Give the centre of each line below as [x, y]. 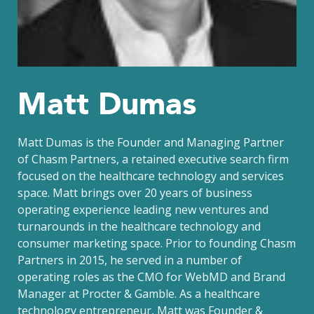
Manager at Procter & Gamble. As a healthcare [139, 294]
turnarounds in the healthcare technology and [139, 226]
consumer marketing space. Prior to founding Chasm [157, 243]
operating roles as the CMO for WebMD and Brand [151, 277]
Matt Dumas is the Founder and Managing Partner [151, 142]
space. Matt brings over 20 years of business [135, 193]
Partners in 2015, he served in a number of [130, 260]
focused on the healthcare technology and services [151, 176]
